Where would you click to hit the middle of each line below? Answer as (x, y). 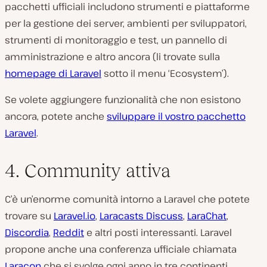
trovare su (29, 216)
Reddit (69, 232)
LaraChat (207, 216)
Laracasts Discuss (141, 216)
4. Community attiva (88, 170)
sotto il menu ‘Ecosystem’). (165, 73)
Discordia (27, 232)
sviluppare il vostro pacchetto (176, 116)
